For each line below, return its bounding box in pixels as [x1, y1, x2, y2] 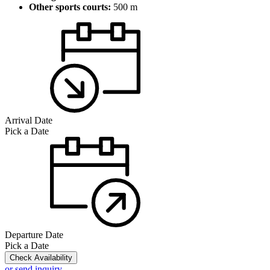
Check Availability [10, 253, 72, 263]
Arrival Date [5, 115, 52, 126]
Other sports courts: [29, 2, 111, 13]
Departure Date [5, 230, 63, 240]
